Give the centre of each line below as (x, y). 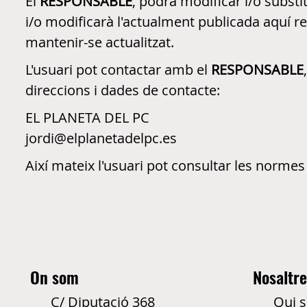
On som (54, 277)
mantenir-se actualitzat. (100, 42)
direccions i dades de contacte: (123, 90)
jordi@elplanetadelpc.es (101, 138)
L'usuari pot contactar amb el (118, 69)
